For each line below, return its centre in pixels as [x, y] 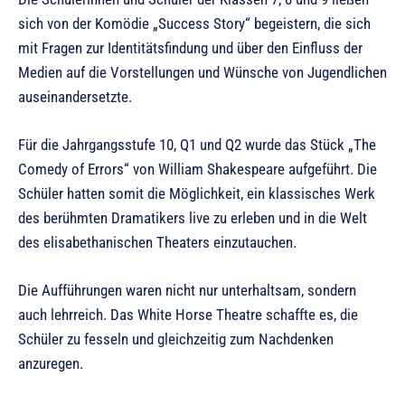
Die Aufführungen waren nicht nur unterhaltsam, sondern [187, 290]
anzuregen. [51, 363]
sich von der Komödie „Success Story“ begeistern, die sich [194, 23]
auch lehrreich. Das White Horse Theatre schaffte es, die [188, 314]
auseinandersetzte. [75, 96]
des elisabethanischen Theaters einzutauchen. [157, 242]
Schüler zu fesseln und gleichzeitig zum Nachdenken [176, 339]
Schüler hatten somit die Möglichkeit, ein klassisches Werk [197, 193]
